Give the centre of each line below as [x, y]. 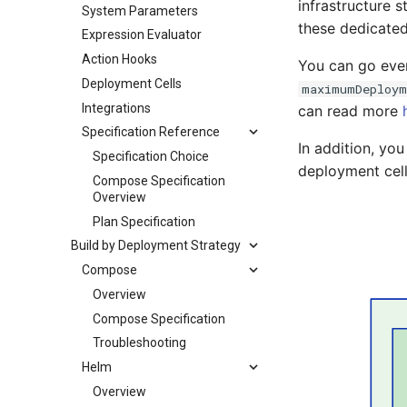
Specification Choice [151, 156]
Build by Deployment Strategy [156, 246]
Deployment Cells [132, 83]
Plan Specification [144, 221]
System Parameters [140, 10]
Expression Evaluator [142, 35]
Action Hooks [119, 59]
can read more [350, 111]
